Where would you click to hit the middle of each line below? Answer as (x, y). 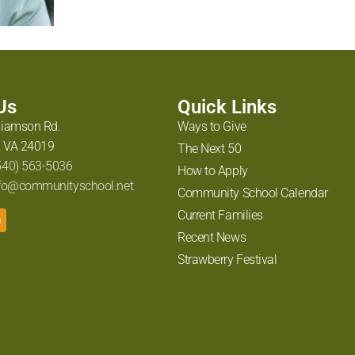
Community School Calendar (253, 193)
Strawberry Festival (227, 260)
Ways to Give (212, 127)
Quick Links (227, 107)
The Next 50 (210, 149)
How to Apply (213, 171)
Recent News (212, 238)
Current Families (220, 216)
